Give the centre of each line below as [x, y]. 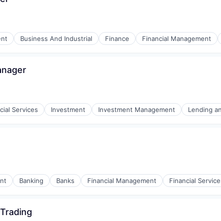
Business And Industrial [56, 38]
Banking [31, 181]
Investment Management [137, 110]
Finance [117, 38]
